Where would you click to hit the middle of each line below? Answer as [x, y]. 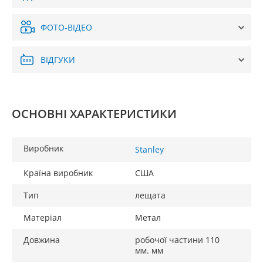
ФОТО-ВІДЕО [66, 28]
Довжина [42, 240]
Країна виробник [58, 173]
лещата [150, 195]
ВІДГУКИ [58, 60]
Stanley [149, 149]
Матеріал [43, 218]
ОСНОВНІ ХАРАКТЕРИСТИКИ [94, 114]
